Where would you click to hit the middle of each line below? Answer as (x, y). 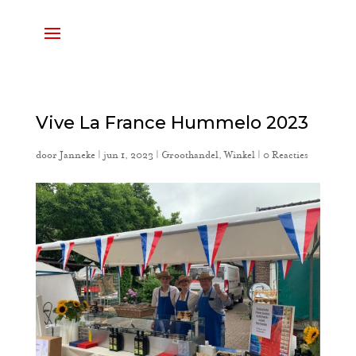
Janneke (77, 155)
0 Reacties (285, 155)
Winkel (239, 155)
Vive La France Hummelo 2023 (172, 123)
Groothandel (190, 155)
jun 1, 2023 (128, 155)
